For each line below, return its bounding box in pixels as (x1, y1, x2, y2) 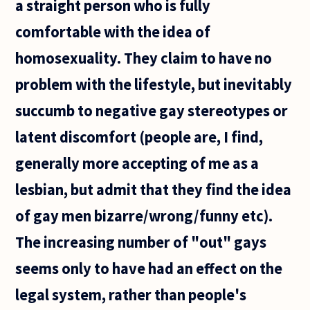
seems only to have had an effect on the (15, 258, 283, 278)
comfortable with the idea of (15, 21, 211, 42)
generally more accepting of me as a (15, 153, 259, 173)
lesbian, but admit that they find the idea (15, 179, 292, 199)
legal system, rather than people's (15, 284, 247, 304)
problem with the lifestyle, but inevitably (15, 74, 293, 94)
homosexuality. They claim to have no (15, 48, 273, 68)
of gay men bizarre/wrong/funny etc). (15, 206, 273, 226)
